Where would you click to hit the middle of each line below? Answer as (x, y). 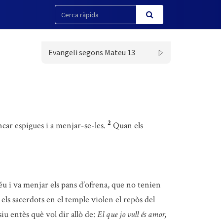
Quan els (128, 126)
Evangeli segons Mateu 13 (92, 52)
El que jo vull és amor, (132, 214)
